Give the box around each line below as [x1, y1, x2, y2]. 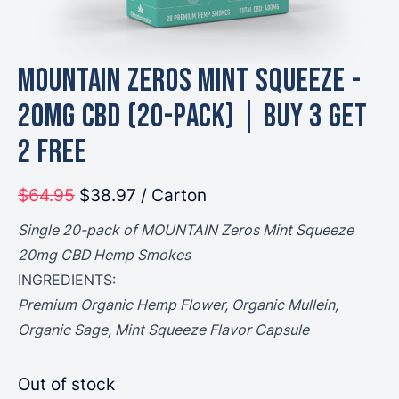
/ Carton [141, 183, 207, 206]
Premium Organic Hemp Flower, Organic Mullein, [18, 295, 338, 313]
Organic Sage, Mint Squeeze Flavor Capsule [18, 320, 309, 338]
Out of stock [18, 371, 115, 395]
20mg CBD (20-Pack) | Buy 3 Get [18, 98, 368, 136]
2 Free [18, 134, 87, 172]
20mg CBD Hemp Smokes [18, 245, 191, 264]
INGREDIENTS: [18, 270, 116, 289]
